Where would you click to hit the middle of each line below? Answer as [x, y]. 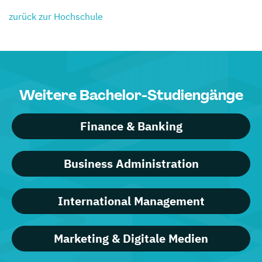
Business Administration [131, 163]
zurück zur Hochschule [56, 16]
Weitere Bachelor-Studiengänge [131, 95]
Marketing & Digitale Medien [131, 238]
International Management [131, 201]
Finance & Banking [131, 126]
